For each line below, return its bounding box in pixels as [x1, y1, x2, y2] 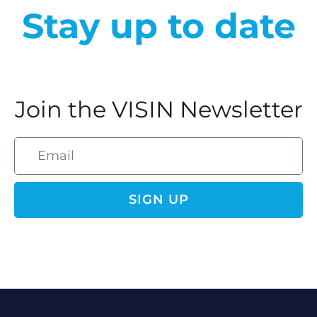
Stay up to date [21, 4, 296, 47]
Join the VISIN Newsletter [14, 95, 303, 123]
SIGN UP [128, 191, 189, 207]
